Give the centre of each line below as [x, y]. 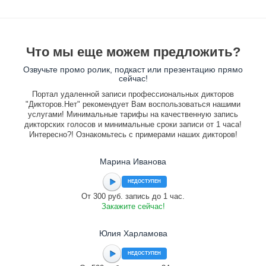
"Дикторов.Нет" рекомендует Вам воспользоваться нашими [133, 104]
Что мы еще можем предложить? [133, 52]
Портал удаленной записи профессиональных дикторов [133, 94]
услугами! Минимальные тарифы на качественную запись [133, 114]
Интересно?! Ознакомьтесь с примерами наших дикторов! [133, 134]
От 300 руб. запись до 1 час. [133, 196]
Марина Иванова [133, 161]
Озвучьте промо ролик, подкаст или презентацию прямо [133, 69]
